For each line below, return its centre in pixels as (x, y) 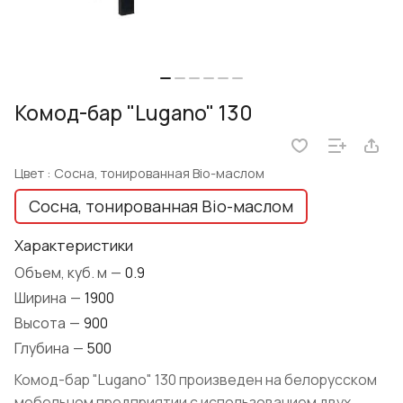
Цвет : (34, 173)
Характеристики (74, 246)
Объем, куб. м (62, 273)
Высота (41, 323)
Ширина (42, 298)
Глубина (43, 349)
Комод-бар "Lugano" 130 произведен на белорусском (196, 380)
